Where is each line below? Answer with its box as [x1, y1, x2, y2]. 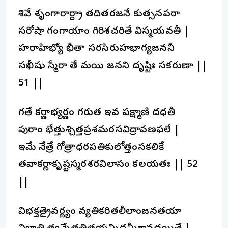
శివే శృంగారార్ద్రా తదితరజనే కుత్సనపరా [18, 8, 180, 21]
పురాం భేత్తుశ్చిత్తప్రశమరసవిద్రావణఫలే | [18, 124, 180, 137]
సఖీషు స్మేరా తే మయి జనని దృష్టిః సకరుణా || [18, 60, 207, 73]
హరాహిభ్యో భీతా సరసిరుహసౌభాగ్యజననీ [18, 42, 175, 55]
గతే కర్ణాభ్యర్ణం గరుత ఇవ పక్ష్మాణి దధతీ [18, 106, 176, 120]
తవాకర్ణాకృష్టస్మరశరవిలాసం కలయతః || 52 [18, 158, 198, 172]
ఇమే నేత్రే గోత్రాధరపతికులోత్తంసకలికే [18, 141, 164, 154]
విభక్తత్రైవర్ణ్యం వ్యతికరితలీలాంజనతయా [18, 205, 182, 218]
